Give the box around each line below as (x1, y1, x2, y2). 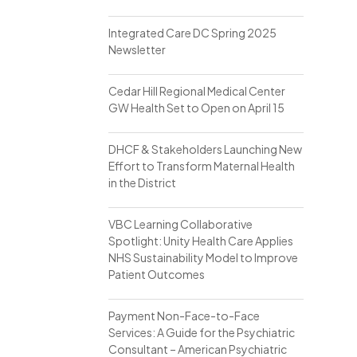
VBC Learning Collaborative (108, 217, 253, 231)
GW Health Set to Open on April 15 (108, 100, 284, 115)
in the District (108, 175, 176, 190)
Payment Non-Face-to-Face (108, 308, 260, 323)
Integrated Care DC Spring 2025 (108, 25, 277, 40)
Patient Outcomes (108, 267, 205, 281)
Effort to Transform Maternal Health (108, 159, 295, 173)
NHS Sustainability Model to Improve (108, 250, 298, 265)
